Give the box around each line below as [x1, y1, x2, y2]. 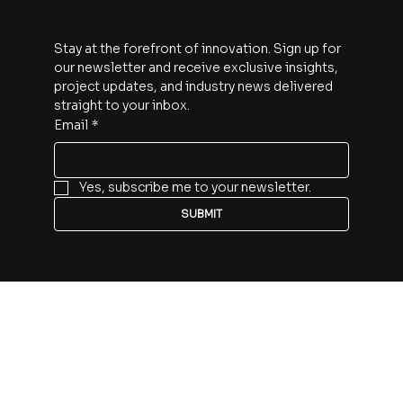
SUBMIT [180, 288, 222, 301]
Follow [31, 363, 85, 384]
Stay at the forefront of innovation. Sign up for [53, 121, 341, 138]
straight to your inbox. [53, 178, 190, 194]
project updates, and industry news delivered [53, 159, 333, 175]
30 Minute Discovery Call [31, 11, 189, 27]
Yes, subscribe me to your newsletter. [78, 260, 311, 276]
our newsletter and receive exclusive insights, [53, 140, 338, 157]
